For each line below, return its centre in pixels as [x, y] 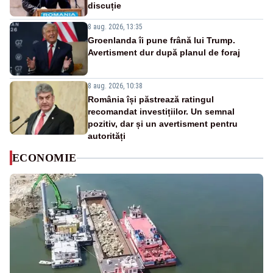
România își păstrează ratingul [151, 100]
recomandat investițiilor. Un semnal [161, 112]
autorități [107, 136]
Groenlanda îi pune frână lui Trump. [161, 41]
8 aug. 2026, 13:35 [115, 27]
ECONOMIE [44, 158]
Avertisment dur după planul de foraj [164, 53]
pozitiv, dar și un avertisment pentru [163, 124]
